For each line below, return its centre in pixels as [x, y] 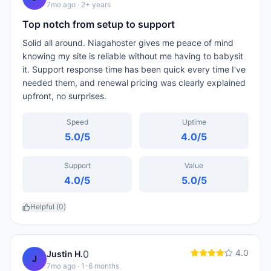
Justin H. [65, 254]
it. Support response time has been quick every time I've [134, 69]
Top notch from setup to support [99, 24]
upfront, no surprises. [64, 96]
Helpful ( [44, 207]
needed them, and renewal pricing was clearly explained [134, 83]
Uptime [194, 122]
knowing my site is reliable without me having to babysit [133, 56]
